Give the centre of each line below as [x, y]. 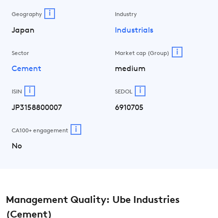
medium [130, 69]
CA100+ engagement [40, 131]
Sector [20, 53]
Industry [126, 15]
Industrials [134, 30]
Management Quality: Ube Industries [93, 200]
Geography [27, 15]
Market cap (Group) [142, 53]
